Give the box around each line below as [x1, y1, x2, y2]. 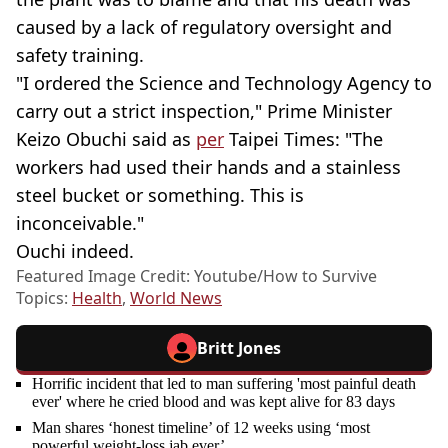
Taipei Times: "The [224, 127, 383, 152]
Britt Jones [197, 337, 281, 360]
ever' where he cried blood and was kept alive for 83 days [32, 393, 395, 411]
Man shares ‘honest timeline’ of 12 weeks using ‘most [32, 419, 370, 437]
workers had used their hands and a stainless [16, 155, 401, 180]
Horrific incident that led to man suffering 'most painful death [32, 375, 416, 393]
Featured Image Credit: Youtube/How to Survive [16, 265, 377, 288]
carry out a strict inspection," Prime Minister [16, 99, 392, 124]
